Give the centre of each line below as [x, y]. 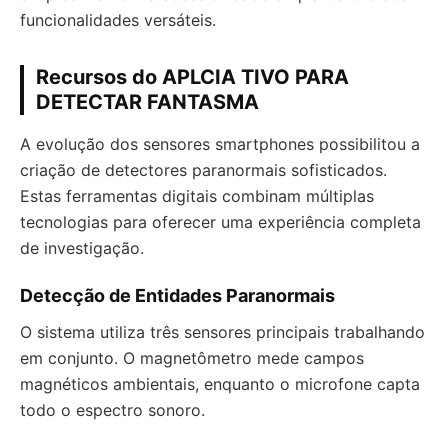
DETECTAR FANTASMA [147, 102]
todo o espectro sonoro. [112, 410]
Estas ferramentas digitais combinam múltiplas [197, 196]
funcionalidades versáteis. [118, 20]
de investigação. [82, 248]
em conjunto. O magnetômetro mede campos [192, 358]
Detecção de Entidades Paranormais [177, 296]
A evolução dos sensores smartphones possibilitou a [220, 144]
